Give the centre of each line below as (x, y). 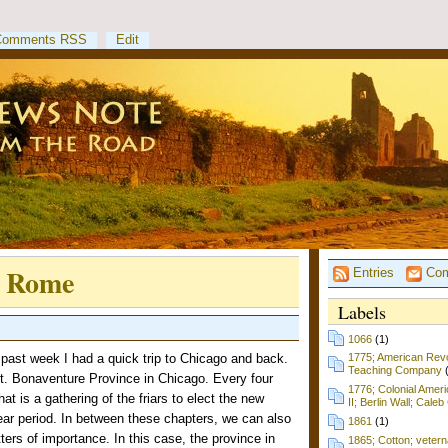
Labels (362, 311)
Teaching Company (395, 370)
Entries (371, 272)
